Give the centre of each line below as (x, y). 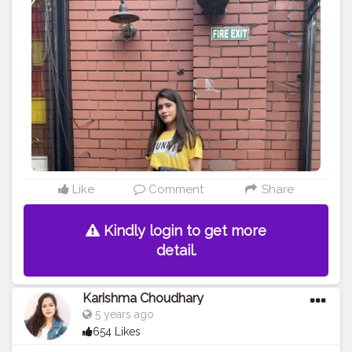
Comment (175, 190)
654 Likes (117, 332)
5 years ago (123, 315)
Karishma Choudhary (143, 299)
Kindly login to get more (183, 231)
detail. (176, 251)
